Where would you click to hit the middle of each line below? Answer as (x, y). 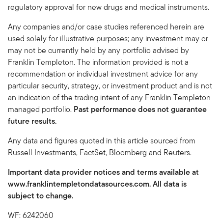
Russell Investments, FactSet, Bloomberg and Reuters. (100, 152)
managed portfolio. (41, 109)
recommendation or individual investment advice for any (103, 74)
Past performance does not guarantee (140, 109)
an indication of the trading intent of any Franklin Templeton (109, 97)
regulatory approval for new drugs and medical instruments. (109, 7)
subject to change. (41, 195)
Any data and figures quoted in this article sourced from (102, 140)
